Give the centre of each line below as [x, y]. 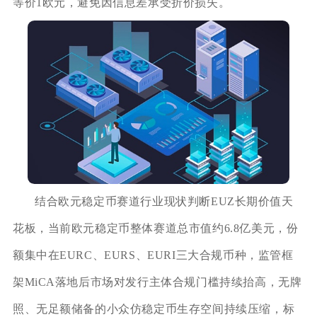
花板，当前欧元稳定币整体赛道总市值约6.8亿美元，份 [155, 228]
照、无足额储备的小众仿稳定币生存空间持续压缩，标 [154, 309]
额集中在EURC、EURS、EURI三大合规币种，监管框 [153, 255]
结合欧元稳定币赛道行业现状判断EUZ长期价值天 [164, 201]
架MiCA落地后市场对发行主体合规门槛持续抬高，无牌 [157, 282]
